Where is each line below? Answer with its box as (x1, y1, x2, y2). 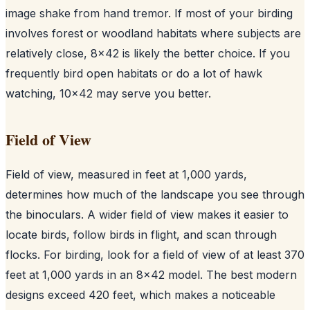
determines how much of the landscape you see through (6, 187, 304, 201)
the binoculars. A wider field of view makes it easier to (6, 207, 289, 221)
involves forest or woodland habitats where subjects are (6, 26, 301, 40)
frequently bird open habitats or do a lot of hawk (6, 66, 262, 80)
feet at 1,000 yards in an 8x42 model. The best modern (6, 267, 297, 282)
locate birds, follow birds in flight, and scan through (6, 227, 277, 241)
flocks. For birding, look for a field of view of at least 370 (6, 247, 304, 262)
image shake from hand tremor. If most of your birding (6, 6, 293, 20)
